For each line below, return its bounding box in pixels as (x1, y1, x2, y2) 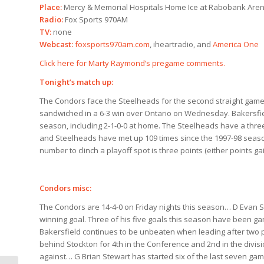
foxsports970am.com (75, 39, 150, 49)
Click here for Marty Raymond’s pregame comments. (39, 58, 225, 69)
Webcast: (39, 39, 75, 49)
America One (213, 39, 259, 49)
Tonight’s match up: (39, 77, 113, 88)
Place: (39, 2, 64, 12)
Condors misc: (39, 183, 91, 194)
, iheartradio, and (150, 39, 213, 49)
